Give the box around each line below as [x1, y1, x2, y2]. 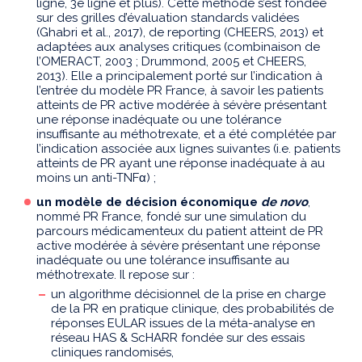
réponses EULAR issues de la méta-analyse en [51, 316, 315, 331]
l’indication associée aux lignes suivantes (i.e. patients [36, 141, 340, 157]
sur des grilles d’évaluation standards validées [36, 11, 299, 26]
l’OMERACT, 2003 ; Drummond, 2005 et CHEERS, [36, 54, 306, 69]
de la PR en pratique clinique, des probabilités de [51, 301, 334, 317]
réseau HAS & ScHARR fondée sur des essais [51, 330, 305, 346]
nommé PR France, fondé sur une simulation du [36, 209, 306, 225]
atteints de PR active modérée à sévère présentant [36, 98, 326, 113]
